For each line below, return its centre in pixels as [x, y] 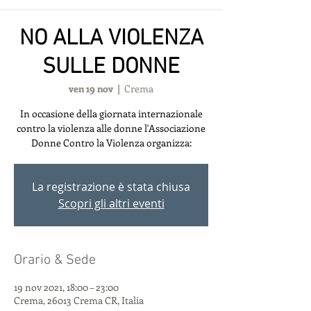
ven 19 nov [91, 89]
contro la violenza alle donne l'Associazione [111, 128]
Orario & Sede [55, 260]
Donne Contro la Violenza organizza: [111, 143]
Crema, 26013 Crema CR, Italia [79, 300]
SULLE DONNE [111, 67]
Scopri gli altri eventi [111, 203]
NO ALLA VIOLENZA [111, 39]
